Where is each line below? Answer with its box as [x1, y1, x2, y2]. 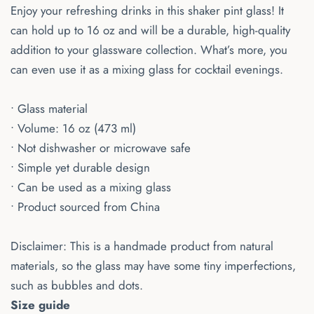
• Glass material [11, 100, 88, 118]
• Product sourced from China [11, 198, 160, 216]
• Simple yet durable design [11, 159, 150, 177]
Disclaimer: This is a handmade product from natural [11, 238, 273, 255]
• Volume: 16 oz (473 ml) [11, 120, 136, 137]
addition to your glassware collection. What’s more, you [11, 41, 287, 59]
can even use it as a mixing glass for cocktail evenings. [11, 61, 283, 78]
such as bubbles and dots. [11, 277, 143, 294]
